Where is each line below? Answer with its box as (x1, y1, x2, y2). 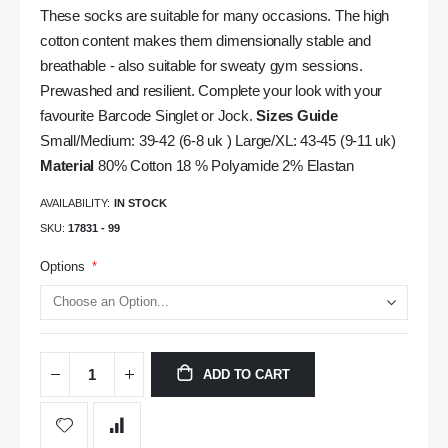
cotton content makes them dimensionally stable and (40, 33, 371, 50)
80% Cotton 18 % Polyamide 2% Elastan (94, 158, 354, 175)
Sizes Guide (256, 108, 338, 125)
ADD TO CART (203, 367, 290, 383)
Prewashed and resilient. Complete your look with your (40, 83, 383, 100)
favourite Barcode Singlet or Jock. (40, 108, 257, 125)
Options (40, 258, 85, 274)
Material (40, 158, 95, 175)
